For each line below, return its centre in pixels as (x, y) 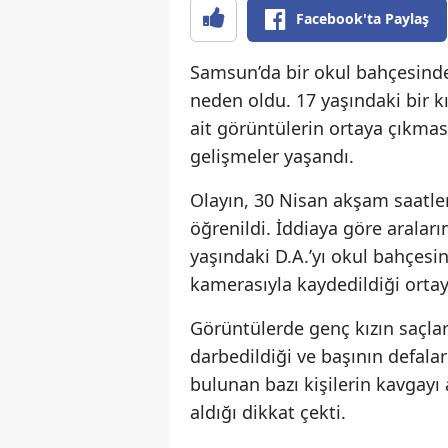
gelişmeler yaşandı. (272, 156)
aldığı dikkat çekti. (268, 412)
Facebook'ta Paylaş (362, 19)
